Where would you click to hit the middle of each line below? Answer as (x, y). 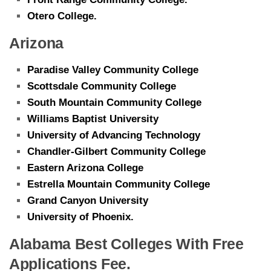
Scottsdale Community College (102, 86)
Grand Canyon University (88, 200)
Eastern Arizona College (85, 168)
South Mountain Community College (114, 102)
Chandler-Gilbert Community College (116, 151)
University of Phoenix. (80, 217)
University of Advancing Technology (114, 135)
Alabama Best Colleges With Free (126, 243)
